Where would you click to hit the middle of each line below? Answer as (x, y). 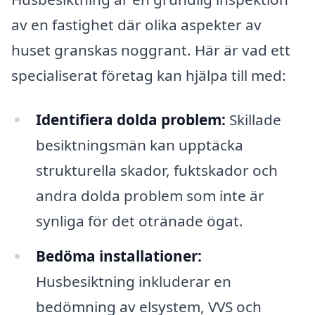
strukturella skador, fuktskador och (156, 171)
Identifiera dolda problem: (130, 120)
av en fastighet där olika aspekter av (136, 24)
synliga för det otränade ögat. (139, 221)
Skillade (253, 120)
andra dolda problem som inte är (150, 196)
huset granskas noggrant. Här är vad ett (151, 50)
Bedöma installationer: (118, 256)
